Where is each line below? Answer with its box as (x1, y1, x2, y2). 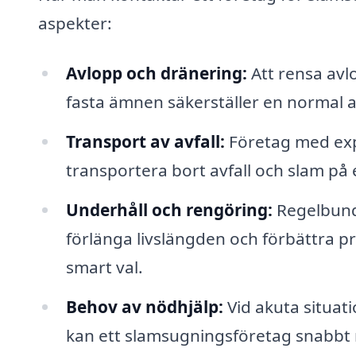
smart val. (65, 255, 143, 278)
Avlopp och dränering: (65, 62, 247, 85)
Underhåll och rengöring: (65, 198, 273, 221)
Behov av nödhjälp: (65, 295, 223, 318)
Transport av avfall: (65, 130, 225, 153)
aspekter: (38, 11, 112, 34)
